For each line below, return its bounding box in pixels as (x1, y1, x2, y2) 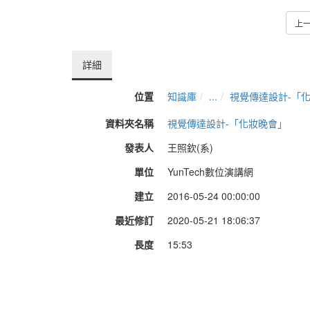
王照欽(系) (167, 140, 213, 154)
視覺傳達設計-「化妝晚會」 (167, 116, 287, 130)
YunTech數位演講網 (167, 165, 253, 179)
